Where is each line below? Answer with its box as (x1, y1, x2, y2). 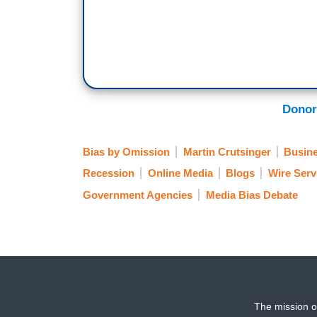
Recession (83, 167, 134, 180)
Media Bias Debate (205, 188, 298, 201)
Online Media (147, 167, 213, 180)
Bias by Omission (83, 146, 170, 158)
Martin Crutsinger (183, 146, 271, 158)
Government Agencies (83, 188, 192, 201)
